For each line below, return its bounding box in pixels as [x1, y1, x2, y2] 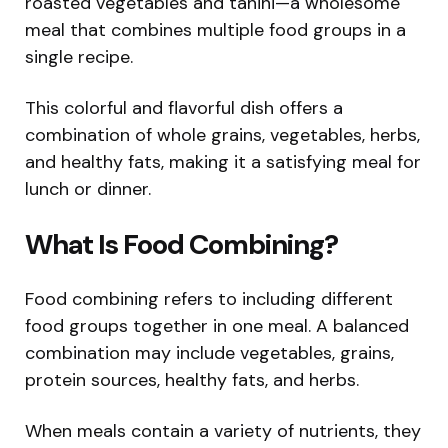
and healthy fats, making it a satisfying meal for [25, 149, 421, 174]
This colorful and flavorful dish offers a [25, 95, 343, 120]
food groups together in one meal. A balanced [25, 313, 409, 338]
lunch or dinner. [25, 176, 151, 201]
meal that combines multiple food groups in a [25, 17, 406, 42]
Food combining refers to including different [25, 286, 393, 311]
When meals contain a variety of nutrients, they [25, 418, 421, 443]
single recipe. [25, 44, 133, 69]
